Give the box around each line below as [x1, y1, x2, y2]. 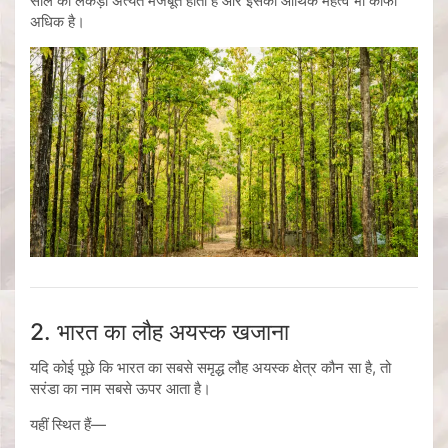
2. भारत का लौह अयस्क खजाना [30, 317, 289, 346]
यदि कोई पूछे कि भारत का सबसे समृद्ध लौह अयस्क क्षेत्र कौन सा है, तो [30, 357, 391, 377]
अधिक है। [30, 11, 85, 31]
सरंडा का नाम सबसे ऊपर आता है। [30, 378, 211, 398]
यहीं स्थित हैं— [30, 414, 106, 434]
